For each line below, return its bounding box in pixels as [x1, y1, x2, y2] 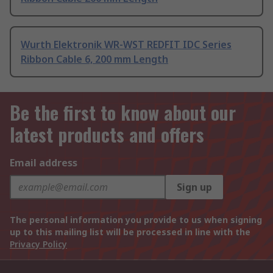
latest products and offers [10, 121, 204, 149]
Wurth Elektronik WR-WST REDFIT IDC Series [21, 38, 232, 52]
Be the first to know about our [10, 99, 236, 127]
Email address [10, 156, 77, 170]
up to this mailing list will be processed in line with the [10, 226, 250, 238]
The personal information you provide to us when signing [10, 214, 262, 226]
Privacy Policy [10, 238, 67, 250]
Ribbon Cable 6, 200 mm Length [21, 52, 168, 66]
